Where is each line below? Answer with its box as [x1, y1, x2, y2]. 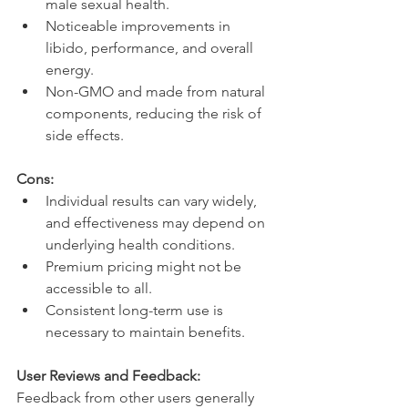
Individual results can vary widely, [46, 192, 260, 210]
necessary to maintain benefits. [46, 323, 245, 342]
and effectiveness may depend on [46, 214, 269, 232]
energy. [46, 61, 94, 79]
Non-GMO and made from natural [46, 83, 269, 101]
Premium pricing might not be [46, 258, 245, 276]
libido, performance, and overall [46, 39, 257, 57]
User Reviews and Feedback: [16, 367, 200, 385]
